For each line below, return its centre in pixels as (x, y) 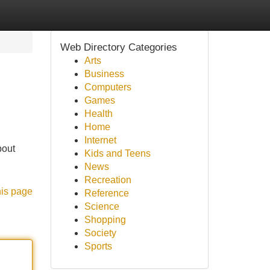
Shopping (105, 220)
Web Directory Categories (118, 47)
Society (100, 233)
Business (104, 74)
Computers (108, 87)
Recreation (108, 180)
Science (102, 206)
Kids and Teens (117, 153)
